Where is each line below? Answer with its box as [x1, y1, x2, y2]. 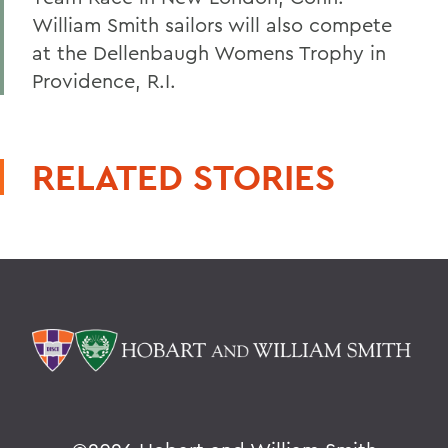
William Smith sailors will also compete [32, 12, 392, 37]
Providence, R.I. [32, 68, 176, 93]
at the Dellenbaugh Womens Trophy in [32, 40, 386, 65]
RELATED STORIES [32, 154, 335, 200]
